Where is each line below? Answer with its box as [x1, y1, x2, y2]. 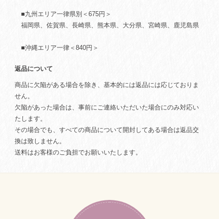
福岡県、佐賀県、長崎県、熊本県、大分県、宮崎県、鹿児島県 [15, 21, 199, 29]
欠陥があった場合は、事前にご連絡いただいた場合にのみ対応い [15, 103, 199, 111]
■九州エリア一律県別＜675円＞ [15, 10, 111, 18]
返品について [15, 65, 53, 72]
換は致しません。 [15, 137, 66, 145]
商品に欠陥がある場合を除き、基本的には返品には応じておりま [15, 81, 199, 88]
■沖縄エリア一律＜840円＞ [15, 44, 99, 51]
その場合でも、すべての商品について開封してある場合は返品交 [15, 126, 199, 133]
